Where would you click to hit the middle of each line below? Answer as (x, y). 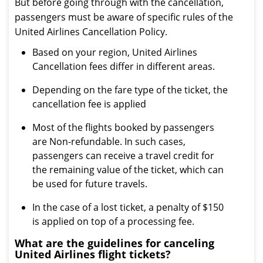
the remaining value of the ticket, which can (128, 170)
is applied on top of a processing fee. (113, 221)
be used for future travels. (90, 184)
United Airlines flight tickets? (93, 254)
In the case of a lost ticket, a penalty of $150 (128, 207)
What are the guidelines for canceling (114, 243)
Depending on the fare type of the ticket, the (130, 90)
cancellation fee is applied (89, 104)
